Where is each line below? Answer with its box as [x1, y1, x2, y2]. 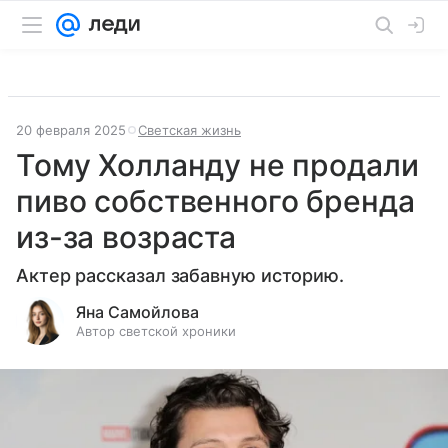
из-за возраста [16, 219, 236, 255]
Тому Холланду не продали [16, 147, 419, 183]
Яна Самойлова [76, 302, 199, 322]
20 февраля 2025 [16, 122, 126, 138]
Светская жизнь [138, 122, 241, 138]
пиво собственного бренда [16, 183, 415, 219]
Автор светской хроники [76, 323, 236, 339]
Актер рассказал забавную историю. [16, 265, 345, 286]
